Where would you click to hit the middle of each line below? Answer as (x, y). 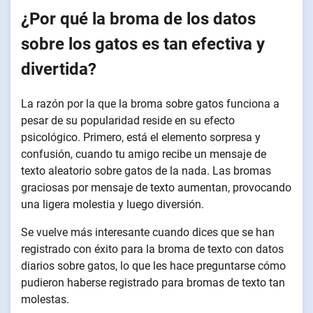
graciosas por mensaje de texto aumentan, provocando (156, 187)
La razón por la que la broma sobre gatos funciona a (150, 103)
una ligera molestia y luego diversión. (112, 204)
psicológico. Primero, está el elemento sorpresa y (141, 137)
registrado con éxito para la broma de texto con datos (152, 249)
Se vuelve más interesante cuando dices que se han (148, 232)
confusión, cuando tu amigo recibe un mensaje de (144, 154)
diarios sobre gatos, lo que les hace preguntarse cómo (153, 265)
